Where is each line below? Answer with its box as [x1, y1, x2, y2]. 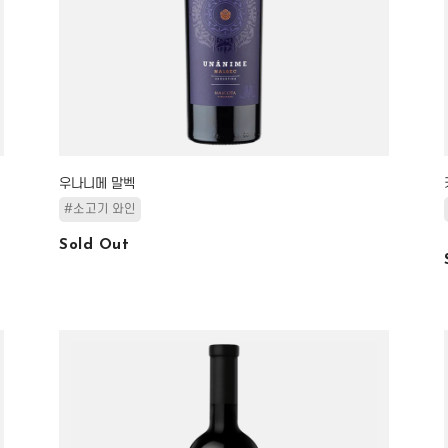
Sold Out [59, 238, 129, 253]
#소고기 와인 [64, 202, 136, 216]
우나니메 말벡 [59, 176, 135, 191]
